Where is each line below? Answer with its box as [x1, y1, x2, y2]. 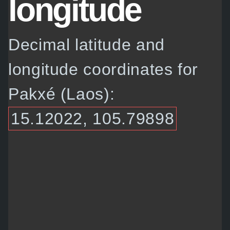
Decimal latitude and [8, 35, 165, 54]
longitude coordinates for [8, 60, 199, 79]
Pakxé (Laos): [8, 85, 115, 104]
